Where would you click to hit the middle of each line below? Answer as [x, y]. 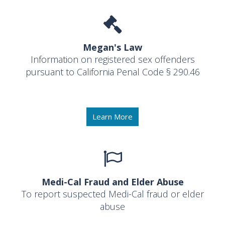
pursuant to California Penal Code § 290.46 [113, 72]
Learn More [113, 117]
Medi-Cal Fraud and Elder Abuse [113, 182]
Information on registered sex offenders [113, 60]
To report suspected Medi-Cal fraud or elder [113, 194]
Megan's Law [113, 47]
